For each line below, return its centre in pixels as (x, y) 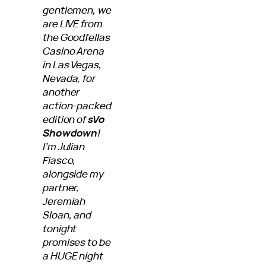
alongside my (73, 174)
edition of (66, 119)
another (61, 92)
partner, (61, 188)
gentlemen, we (77, 10)
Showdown (70, 133)
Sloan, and (67, 215)
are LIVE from (73, 24)
